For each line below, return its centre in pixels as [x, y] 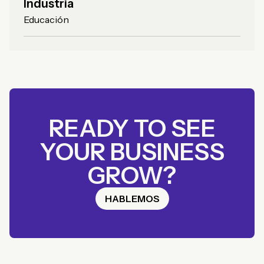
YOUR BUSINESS [132, 152]
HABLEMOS [132, 199]
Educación [46, 20]
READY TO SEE [132, 128]
